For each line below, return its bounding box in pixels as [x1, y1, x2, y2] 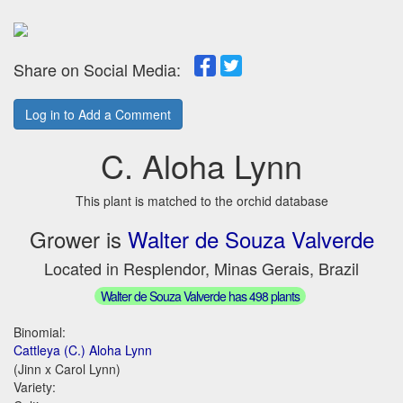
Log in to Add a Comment [25, 105, 171, 123]
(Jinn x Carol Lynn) [13, 359, 121, 378]
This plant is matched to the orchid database [75, 192, 328, 210]
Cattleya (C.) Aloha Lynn [13, 340, 152, 359]
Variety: [13, 377, 56, 396]
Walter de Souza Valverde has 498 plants [100, 286, 300, 305]
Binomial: [13, 322, 66, 341]
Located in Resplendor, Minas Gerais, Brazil [44, 256, 359, 280]
